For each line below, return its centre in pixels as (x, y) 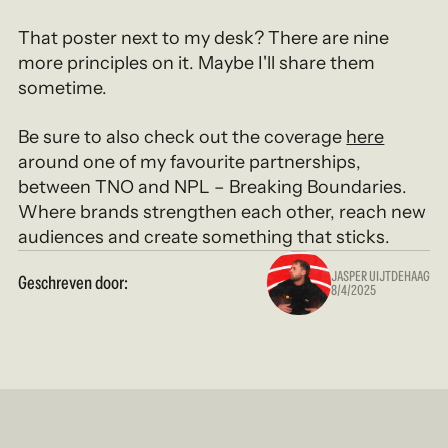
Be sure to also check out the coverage (182, 136)
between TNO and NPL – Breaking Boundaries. (213, 186)
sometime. (63, 87)
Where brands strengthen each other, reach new (222, 211)
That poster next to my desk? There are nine (204, 37)
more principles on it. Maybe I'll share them (197, 62)
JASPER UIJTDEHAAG (380, 275)
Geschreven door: (73, 282)
